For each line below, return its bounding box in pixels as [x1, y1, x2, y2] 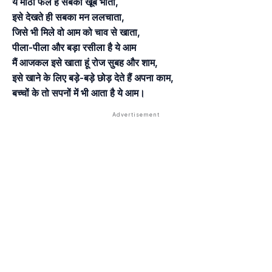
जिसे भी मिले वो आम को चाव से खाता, [12, 26, 140, 39]
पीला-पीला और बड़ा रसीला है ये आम [12, 41, 136, 54]
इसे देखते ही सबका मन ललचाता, [12, 11, 124, 24]
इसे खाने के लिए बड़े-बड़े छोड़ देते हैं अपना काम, [12, 72, 174, 84]
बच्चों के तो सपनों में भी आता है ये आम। [12, 87, 145, 100]
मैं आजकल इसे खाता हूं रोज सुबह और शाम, [12, 56, 158, 69]
